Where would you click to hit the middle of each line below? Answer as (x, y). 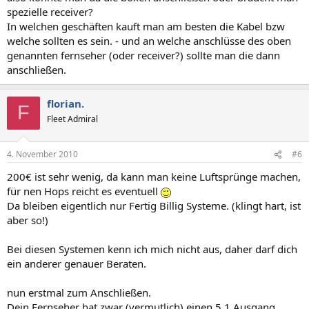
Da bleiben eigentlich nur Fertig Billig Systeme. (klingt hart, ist (154, 206)
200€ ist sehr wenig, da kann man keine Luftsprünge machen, (154, 177)
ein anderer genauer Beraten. (77, 263)
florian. (66, 103)
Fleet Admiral (72, 119)
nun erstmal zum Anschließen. (79, 292)
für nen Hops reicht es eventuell (84, 191)
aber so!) (28, 220)
